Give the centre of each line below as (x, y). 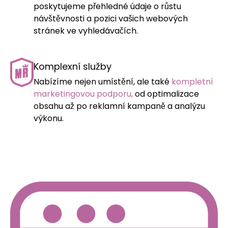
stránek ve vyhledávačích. (86, 31)
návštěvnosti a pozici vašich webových (111, 18)
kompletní (192, 81)
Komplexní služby (73, 66)
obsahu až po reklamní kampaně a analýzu (119, 106)
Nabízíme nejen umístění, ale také (103, 81)
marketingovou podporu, (83, 94)
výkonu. (49, 118)
